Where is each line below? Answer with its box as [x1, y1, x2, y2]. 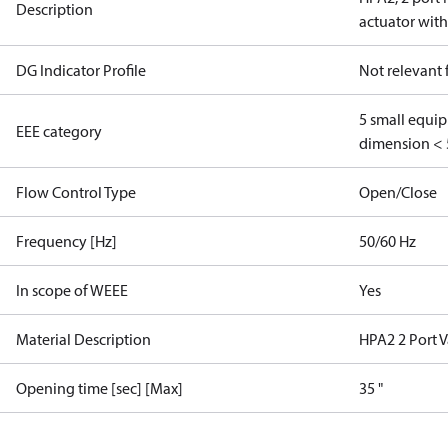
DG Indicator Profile [16, 60, 146, 80]
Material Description [16, 329, 151, 349]
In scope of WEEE [16, 280, 128, 300]
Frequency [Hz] [16, 231, 117, 251]
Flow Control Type [16, 182, 136, 202]
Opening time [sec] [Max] [16, 378, 183, 398]
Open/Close [359, 182, 438, 202]
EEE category [16, 121, 102, 141]
